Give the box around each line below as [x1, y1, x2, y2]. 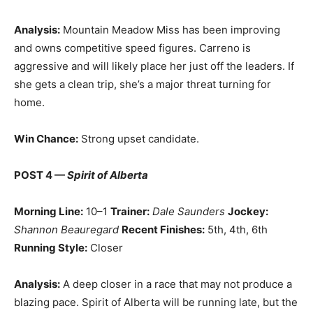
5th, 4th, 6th [205, 223, 268, 236]
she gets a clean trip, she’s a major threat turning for [14, 78, 271, 91]
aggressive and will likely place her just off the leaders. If [14, 59, 294, 73]
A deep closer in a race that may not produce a [60, 277, 292, 291]
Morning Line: [14, 205, 83, 218]
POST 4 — [14, 168, 67, 182]
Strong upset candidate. [78, 132, 199, 145]
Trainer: [110, 205, 150, 218]
